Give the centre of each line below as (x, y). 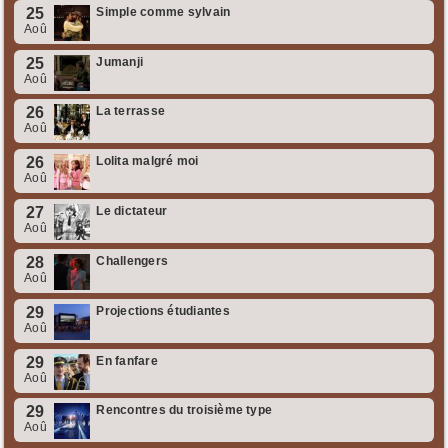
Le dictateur (132, 211)
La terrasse (131, 111)
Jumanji (120, 61)
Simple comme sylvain (163, 11)
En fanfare (127, 360)
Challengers (132, 260)
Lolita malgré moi (147, 161)
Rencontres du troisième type (184, 410)
